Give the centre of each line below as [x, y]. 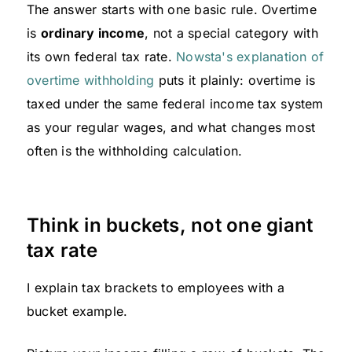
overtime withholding [91, 80]
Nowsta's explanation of [250, 56]
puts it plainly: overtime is [235, 80]
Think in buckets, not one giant [170, 225]
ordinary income [93, 33]
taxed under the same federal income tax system [175, 103]
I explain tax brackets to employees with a [156, 287]
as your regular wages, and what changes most [171, 127]
